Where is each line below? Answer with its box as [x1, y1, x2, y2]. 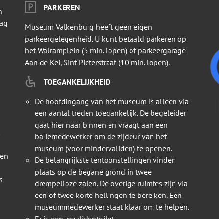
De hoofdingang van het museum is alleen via [34, 96, 189, 107]
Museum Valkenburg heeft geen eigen [24, 22, 152, 32]
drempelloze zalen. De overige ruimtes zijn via [34, 178, 188, 189]
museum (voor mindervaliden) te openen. [34, 143, 172, 153]
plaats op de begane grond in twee [34, 167, 152, 177]
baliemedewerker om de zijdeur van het [34, 131, 167, 142]
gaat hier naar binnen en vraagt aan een [34, 120, 168, 130]
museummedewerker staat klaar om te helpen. [34, 202, 189, 212]
